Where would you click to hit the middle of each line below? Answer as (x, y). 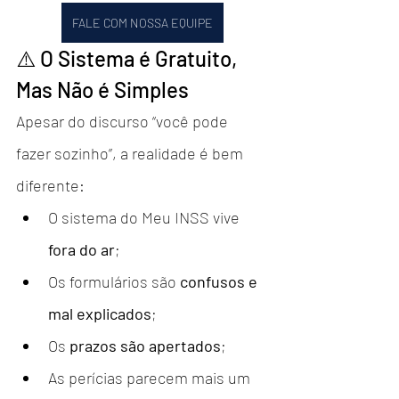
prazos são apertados (145, 345)
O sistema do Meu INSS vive (146, 217)
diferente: (50, 185)
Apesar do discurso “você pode (124, 121)
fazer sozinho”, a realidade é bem (131, 153)
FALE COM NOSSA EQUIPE (142, 22)
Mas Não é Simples (102, 89)
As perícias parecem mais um (151, 377)
